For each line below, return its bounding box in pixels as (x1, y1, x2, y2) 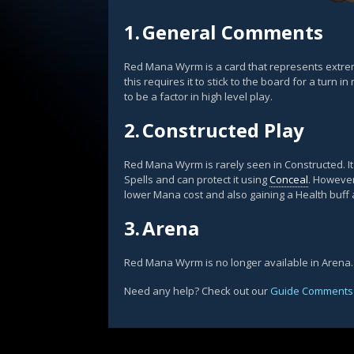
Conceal (269, 172, 308, 186)
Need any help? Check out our (124, 284, 270, 298)
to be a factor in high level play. (124, 89, 273, 104)
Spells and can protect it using (124, 172, 269, 186)
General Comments (142, 19, 323, 45)
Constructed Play (142, 117, 304, 143)
